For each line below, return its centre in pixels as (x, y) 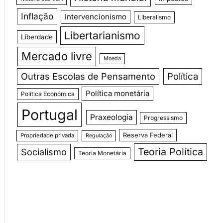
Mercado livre (56, 56)
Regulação (99, 135)
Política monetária (118, 93)
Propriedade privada (48, 135)
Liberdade (37, 37)
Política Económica (48, 94)
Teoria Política (171, 152)
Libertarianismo (103, 35)
